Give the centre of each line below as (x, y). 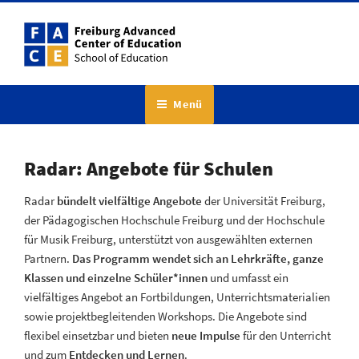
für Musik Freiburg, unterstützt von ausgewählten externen (168, 239)
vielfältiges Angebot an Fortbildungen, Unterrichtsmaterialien (177, 297)
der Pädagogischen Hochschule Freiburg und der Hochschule (174, 220)
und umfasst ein (248, 278)
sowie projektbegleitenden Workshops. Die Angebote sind (165, 316)
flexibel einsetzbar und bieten (98, 335)
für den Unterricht (286, 335)
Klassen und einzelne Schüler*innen (116, 278)
